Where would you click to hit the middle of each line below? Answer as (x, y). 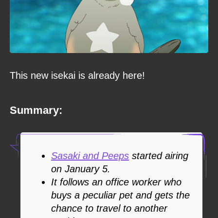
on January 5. (81, 169)
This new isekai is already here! (77, 75)
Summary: (36, 110)
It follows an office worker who (116, 182)
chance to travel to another (109, 208)
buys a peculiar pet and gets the (120, 195)
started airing (159, 155)
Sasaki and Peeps (90, 155)
